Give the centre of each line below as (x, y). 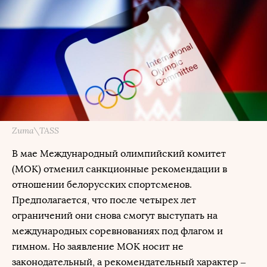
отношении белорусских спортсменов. (102, 184)
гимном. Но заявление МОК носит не (98, 246)
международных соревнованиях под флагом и (117, 231)
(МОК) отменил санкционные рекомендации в (119, 169)
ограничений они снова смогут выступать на (115, 215)
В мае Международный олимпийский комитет (119, 153)
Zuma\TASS (35, 131)
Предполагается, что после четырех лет (104, 200)
